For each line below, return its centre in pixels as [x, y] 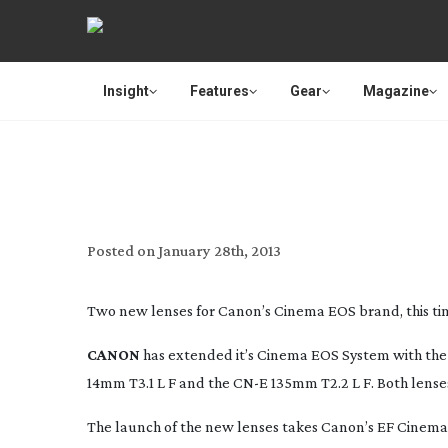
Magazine [396, 91]
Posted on [121, 250]
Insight [126, 91]
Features [219, 91]
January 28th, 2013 [219, 250]
